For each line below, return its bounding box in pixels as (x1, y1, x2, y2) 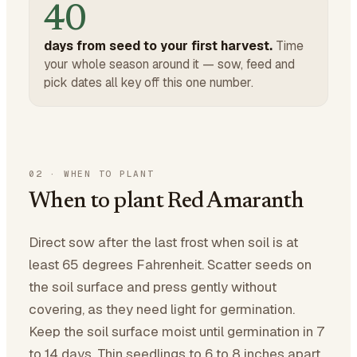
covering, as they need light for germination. (29, 300, 295, 318)
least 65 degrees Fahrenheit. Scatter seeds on (29, 256, 312, 273)
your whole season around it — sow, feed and (44, 56, 295, 73)
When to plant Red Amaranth (29, 190, 304, 213)
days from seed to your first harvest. (44, 37, 273, 54)
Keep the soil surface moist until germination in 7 (29, 323, 324, 340)
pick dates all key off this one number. (44, 74, 253, 91)
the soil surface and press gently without (29, 278, 277, 296)
